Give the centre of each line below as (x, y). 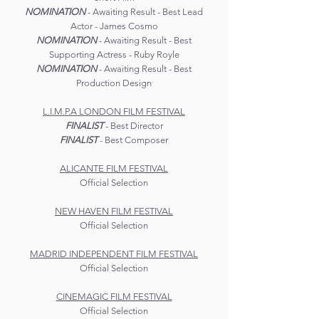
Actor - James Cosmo (114, 26)
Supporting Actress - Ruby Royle (114, 54)
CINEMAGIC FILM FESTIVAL (114, 297)
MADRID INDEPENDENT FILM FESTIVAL (114, 254)
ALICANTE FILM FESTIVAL (114, 168)
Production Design (114, 83)
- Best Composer (133, 140)
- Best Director (133, 126)
